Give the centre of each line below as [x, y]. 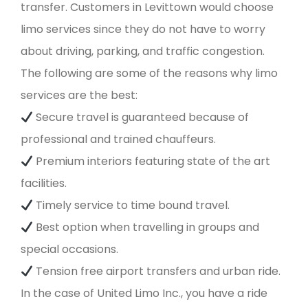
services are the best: [79, 96]
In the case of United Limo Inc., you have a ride [144, 294]
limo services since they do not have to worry [143, 30]
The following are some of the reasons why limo [149, 74]
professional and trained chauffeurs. [118, 140]
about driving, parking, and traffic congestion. [143, 52]
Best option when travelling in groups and [146, 228]
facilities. [44, 184]
